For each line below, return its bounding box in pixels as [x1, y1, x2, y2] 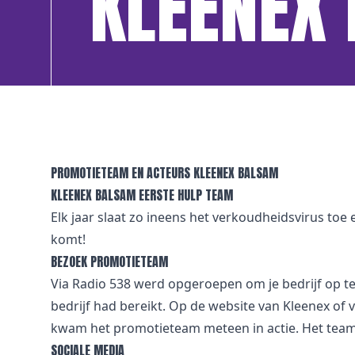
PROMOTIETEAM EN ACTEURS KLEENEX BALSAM [51, 163, 278, 182]
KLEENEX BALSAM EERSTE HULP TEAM [51, 185, 233, 204]
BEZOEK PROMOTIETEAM [51, 252, 168, 271]
